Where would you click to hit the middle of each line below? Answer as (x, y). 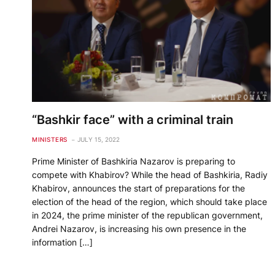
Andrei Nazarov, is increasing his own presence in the (139, 229)
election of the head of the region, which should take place (149, 202)
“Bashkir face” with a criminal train (133, 120)
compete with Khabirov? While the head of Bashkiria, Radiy (150, 175)
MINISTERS (50, 140)
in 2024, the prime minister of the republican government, (147, 215)
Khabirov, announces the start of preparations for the (138, 188)
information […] (62, 242)
